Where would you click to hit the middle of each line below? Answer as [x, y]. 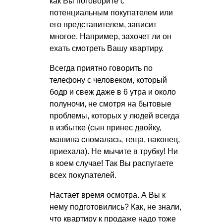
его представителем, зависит [103, 24]
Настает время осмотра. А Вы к [108, 195]
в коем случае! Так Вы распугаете [111, 163]
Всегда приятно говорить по [101, 68]
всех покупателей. [83, 175]
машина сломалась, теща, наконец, [115, 139]
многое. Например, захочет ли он [111, 36]
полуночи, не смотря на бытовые [111, 104]
